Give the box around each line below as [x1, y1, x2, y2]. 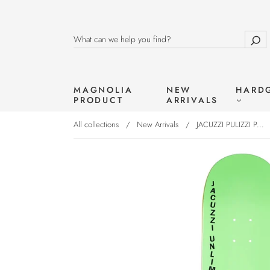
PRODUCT [74, 94, 124, 106]
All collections [74, 119, 119, 130]
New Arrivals [137, 119, 178, 130]
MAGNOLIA [74, 84, 133, 96]
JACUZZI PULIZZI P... [196, 119, 264, 130]
